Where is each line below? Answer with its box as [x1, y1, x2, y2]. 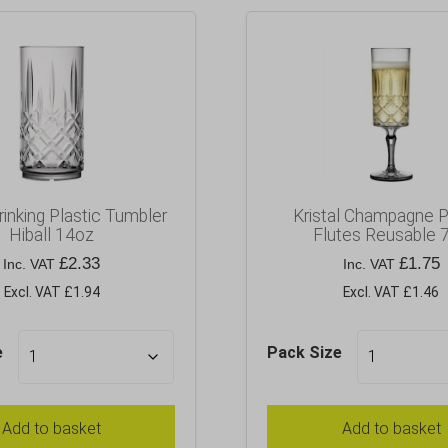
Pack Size [267, 342, 343, 362]
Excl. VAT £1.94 [3, 284, 100, 301]
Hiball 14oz [9, 225, 95, 246]
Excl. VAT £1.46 [343, 284, 440, 301]
